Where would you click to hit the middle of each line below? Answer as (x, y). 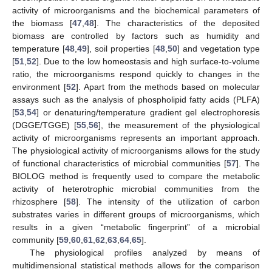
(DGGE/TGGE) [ (45, 125)
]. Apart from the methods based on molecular (168, 87)
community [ (36, 240)
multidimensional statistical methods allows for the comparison (136, 266)
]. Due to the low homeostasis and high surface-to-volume (148, 62)
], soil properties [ (121, 49)
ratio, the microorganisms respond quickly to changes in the (136, 74)
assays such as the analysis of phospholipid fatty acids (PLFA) (136, 100)
